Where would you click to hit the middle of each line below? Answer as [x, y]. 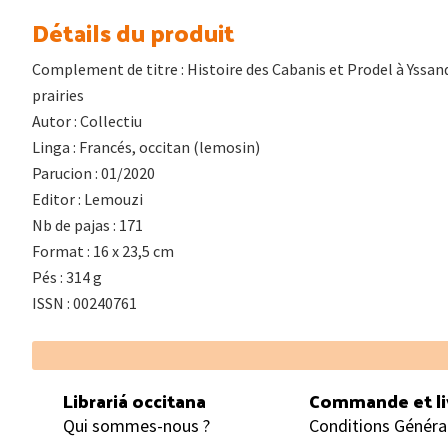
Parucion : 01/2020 [93, 172]
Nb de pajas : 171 [87, 224]
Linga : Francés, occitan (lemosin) [146, 146]
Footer [78, 357]
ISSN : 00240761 [84, 302]
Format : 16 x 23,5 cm [103, 250]
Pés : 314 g [67, 276]
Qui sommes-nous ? [136, 425]
